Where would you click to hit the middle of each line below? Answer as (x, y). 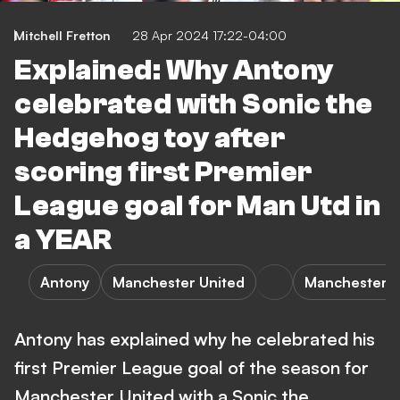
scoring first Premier (163, 172)
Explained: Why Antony (174, 71)
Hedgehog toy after (150, 138)
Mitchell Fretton (62, 35)
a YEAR (63, 240)
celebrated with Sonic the (194, 104)
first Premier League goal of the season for (192, 367)
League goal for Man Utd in (197, 206)
